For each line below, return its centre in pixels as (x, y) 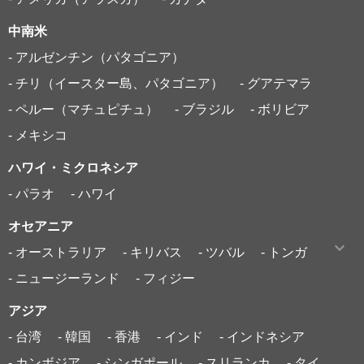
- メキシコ (38, 135)
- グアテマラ (276, 83)
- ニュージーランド (64, 278)
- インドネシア (262, 336)
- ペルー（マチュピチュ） (83, 109)
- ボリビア (280, 109)
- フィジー (165, 278)
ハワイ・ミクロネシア (73, 167)
